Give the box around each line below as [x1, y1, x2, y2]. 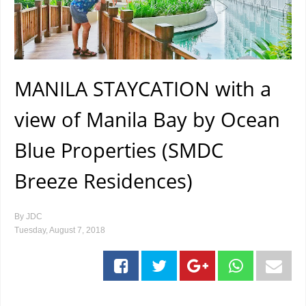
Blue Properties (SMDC [14, 137, 223, 163]
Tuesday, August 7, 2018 [14, 225, 105, 235]
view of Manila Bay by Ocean [14, 106, 280, 133]
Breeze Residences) [14, 167, 193, 194]
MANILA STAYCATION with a [14, 75, 271, 102]
